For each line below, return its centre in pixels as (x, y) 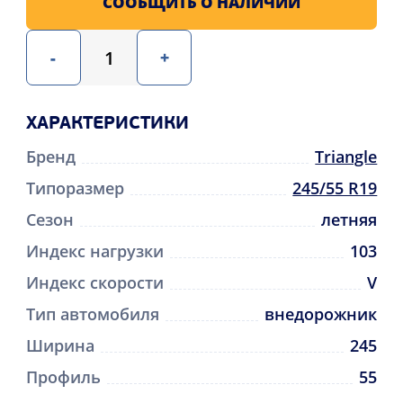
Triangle (346, 156)
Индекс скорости (94, 282)
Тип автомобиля (92, 313)
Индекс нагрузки (94, 251)
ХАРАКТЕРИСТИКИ (107, 124)
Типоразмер (75, 188)
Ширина (60, 345)
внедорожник (321, 313)
